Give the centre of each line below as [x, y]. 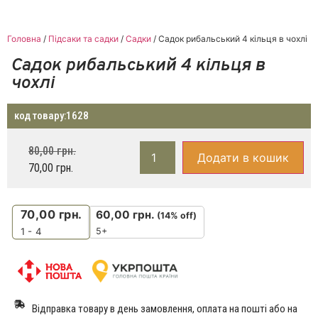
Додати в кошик [243, 158]
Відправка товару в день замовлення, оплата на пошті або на [165, 309]
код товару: [40, 116]
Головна [24, 39]
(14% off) [177, 216]
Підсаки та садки [83, 39]
